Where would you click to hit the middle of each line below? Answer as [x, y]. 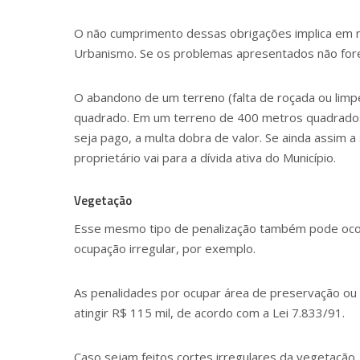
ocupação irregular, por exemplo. [165, 249]
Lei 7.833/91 [306, 313]
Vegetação [103, 200]
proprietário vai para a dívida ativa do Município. [205, 157]
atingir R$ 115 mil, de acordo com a [172, 313]
